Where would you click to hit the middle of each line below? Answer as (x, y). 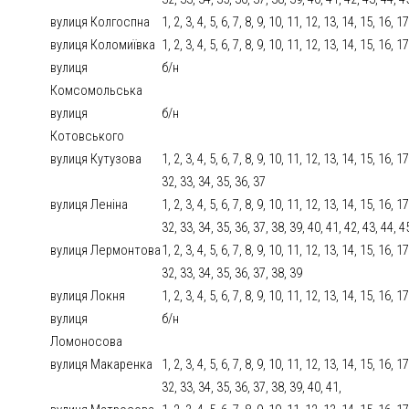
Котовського (88, 136)
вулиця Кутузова (96, 159)
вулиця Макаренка (102, 365)
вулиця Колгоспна (100, 22)
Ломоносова (87, 342)
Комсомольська (97, 91)
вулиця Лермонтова (106, 251)
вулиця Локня (88, 296)
